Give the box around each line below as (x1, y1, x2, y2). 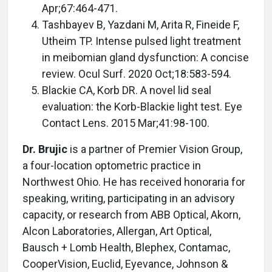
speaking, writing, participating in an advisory (22, 192, 235, 205)
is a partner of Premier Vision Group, (67, 143, 242, 156)
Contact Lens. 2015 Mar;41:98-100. (42, 117, 209, 130)
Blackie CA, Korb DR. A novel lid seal (42, 84, 211, 97)
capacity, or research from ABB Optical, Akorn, (22, 208, 240, 222)
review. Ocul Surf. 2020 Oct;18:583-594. (42, 67, 231, 81)
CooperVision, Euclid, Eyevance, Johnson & (22, 257, 228, 271)
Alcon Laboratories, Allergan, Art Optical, (22, 225, 211, 238)
